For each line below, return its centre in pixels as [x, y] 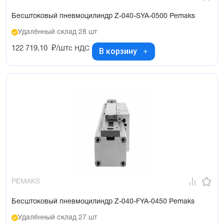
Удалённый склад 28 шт [57, 32]
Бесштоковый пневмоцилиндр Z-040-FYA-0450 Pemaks [103, 201]
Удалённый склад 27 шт [57, 217]
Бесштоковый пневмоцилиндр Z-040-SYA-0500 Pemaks [103, 16]
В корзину [118, 51]
